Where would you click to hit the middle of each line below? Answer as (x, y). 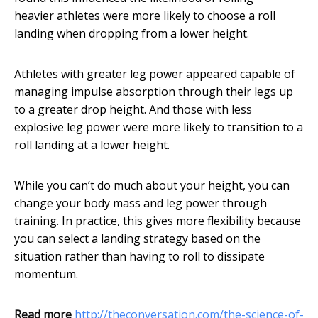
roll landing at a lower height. (92, 145)
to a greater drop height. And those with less (133, 110)
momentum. (46, 274)
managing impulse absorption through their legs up (154, 92)
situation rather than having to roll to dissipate (139, 257)
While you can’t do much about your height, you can (152, 186)
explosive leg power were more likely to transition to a (159, 127)
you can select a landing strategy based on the (137, 239)
